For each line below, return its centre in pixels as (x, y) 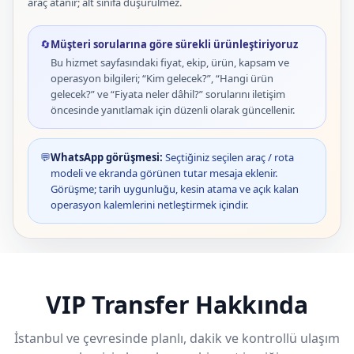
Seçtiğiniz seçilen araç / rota (228, 157)
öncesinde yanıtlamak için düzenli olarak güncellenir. (173, 109)
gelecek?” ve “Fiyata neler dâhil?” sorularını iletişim (168, 94)
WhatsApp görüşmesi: (107, 157)
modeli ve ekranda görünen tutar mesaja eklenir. (164, 173)
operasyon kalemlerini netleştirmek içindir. (149, 204)
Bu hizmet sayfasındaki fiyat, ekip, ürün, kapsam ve (170, 62)
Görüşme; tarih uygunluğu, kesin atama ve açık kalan (175, 188)
